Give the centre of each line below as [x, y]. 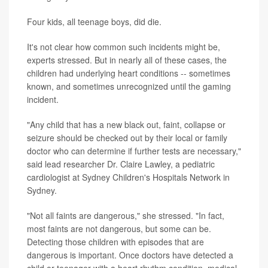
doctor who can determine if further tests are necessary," [134, 150]
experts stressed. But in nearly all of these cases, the [127, 60]
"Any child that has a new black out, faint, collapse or [126, 124]
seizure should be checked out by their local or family [127, 137]
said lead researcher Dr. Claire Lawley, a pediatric [121, 164]
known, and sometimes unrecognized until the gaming [129, 86]
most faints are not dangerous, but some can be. [119, 228]
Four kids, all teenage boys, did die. [94, 21]
